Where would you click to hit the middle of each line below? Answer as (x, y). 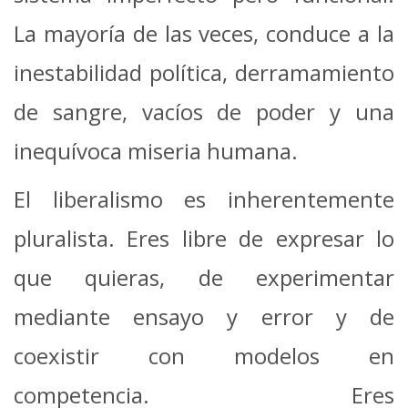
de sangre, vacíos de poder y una (204, 112)
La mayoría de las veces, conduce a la (204, 34)
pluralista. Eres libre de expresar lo (204, 239)
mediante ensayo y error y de (204, 317)
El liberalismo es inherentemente (204, 199)
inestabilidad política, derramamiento (204, 73)
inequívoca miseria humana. (156, 151)
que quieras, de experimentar (204, 278)
